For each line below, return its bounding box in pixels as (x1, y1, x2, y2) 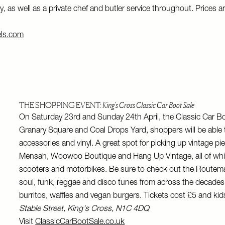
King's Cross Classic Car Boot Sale (102, 100, 196, 110)
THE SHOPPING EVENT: (19, 100, 103, 110)
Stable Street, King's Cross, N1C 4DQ (19, 205, 150, 213)
